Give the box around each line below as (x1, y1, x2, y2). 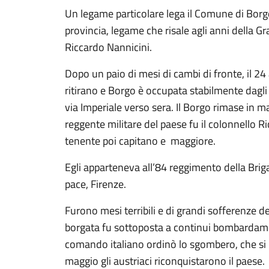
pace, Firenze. (65, 176, 126, 192)
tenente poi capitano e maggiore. (65, 133, 216, 149)
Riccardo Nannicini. (65, 39, 152, 55)
